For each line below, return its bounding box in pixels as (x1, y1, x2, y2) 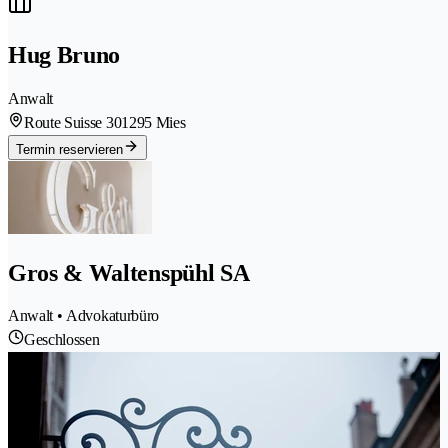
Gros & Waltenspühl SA (8, 259, 250, 286)
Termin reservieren (16, 141, 123, 157)
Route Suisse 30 (24, 113, 122, 131)
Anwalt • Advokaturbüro (8, 307, 159, 325)
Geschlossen (24, 331, 100, 349)
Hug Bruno (8, 41, 121, 68)
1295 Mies (121, 113, 186, 131)
